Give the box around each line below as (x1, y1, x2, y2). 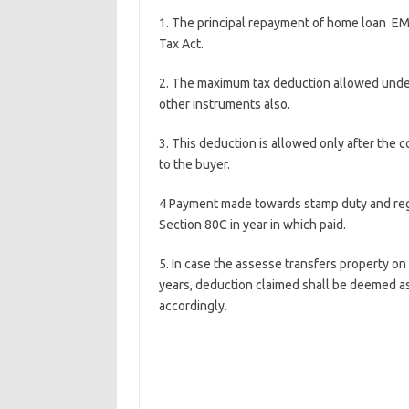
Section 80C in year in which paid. (158, 217, 346, 232)
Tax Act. (158, 37, 204, 51)
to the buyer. (158, 157, 230, 172)
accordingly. (158, 299, 227, 313)
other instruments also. (158, 97, 290, 111)
